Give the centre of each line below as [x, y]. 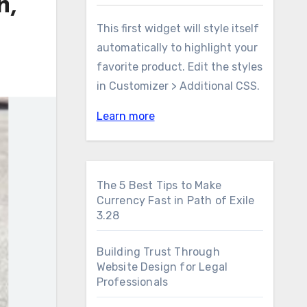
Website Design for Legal [162, 267]
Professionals [132, 282]
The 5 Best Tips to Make [159, 185]
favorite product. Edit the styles [179, 67]
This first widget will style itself [177, 28]
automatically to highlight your [177, 48]
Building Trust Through [158, 252]
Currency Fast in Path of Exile [175, 200]
